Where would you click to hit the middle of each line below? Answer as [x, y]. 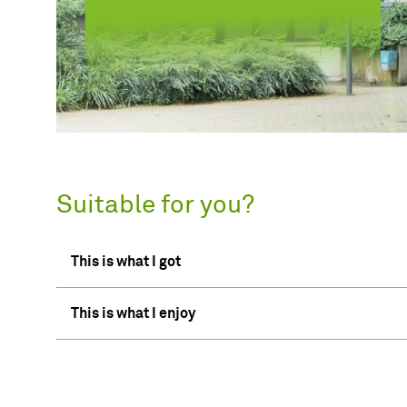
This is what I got [126, 261]
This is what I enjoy [133, 313]
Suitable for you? [155, 205]
